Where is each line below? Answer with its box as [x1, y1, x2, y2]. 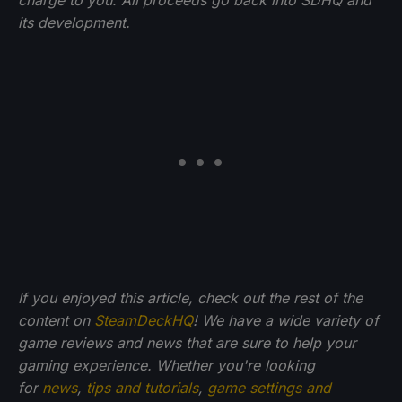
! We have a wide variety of [193, 310, 379, 329]
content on [18, 310, 94, 329]
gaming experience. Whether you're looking [18, 355, 315, 374]
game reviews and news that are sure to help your [18, 333, 356, 352]
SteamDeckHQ [94, 310, 193, 329]
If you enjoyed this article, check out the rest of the [18, 288, 363, 307]
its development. [18, 13, 130, 31]
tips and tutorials [86, 378, 198, 397]
